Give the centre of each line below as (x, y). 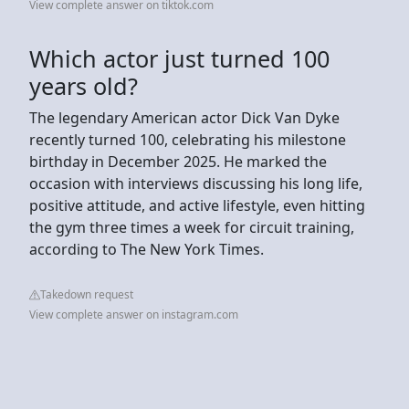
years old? (84, 85)
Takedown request (87, 294)
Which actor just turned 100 (179, 58)
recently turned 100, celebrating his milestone (188, 139)
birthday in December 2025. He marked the (178, 161)
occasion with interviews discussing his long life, (196, 183)
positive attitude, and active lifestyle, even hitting (197, 205)
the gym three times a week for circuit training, (192, 227)
